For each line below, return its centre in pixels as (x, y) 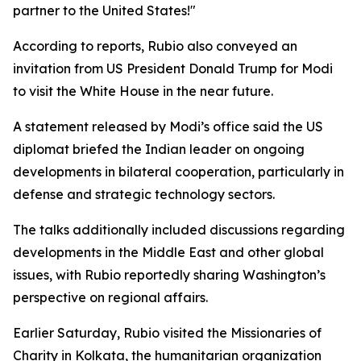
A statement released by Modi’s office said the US (168, 127)
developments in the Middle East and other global (168, 252)
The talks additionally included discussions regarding (179, 230)
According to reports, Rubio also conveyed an (155, 46)
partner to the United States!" (104, 10)
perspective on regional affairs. (110, 297)
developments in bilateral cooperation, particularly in (178, 172)
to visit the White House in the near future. (143, 91)
